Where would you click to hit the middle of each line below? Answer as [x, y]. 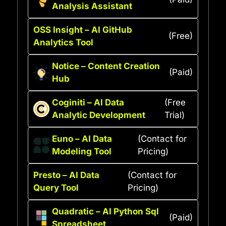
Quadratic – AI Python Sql [105, 211]
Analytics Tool [63, 42]
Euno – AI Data [82, 138]
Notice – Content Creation [106, 66]
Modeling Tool [82, 151]
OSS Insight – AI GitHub [83, 30]
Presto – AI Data [66, 175]
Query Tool [56, 187]
